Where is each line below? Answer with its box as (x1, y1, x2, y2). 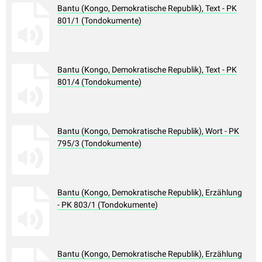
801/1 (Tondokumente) (57, 16, 142, 26)
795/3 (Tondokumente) (57, 139, 142, 149)
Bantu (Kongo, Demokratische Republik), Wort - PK (57, 126, 239, 136)
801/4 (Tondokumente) (57, 77, 142, 87)
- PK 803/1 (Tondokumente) (57, 200, 158, 210)
